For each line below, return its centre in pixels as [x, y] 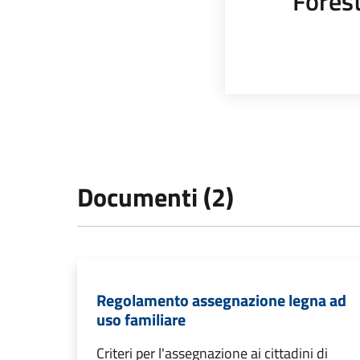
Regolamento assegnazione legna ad [221, 300]
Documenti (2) [155, 197]
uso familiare [141, 319]
